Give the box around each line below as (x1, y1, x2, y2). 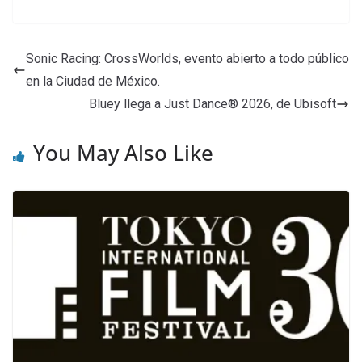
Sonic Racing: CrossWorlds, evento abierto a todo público (26, 50, 349, 66)
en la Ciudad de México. (26, 73, 160, 89)
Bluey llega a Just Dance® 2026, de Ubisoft (89, 95, 336, 112)
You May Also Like (33, 137, 213, 167)
